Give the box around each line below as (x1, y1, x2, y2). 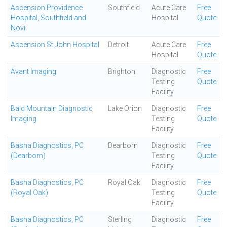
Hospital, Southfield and (11, 14, 86, 22)
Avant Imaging (11, 67, 56, 75)
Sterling (108, 215, 132, 223)
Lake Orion (108, 104, 142, 112)
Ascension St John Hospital (11, 41, 99, 49)
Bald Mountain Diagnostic (11, 104, 93, 112)
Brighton (108, 67, 135, 75)
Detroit (108, 41, 129, 49)
